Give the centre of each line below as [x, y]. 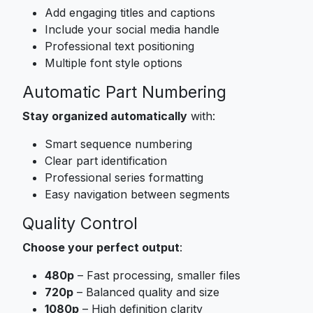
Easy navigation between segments [137, 194]
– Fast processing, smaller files [157, 275]
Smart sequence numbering [118, 144]
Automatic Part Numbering [124, 92]
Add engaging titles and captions [130, 12]
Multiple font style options [114, 63]
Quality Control [80, 223]
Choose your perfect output [101, 247]
